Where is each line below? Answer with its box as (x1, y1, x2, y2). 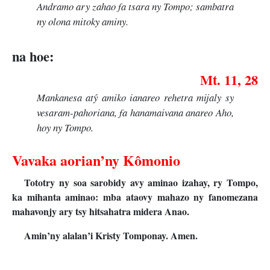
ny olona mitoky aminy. (36, 14, 128, 28)
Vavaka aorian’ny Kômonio (12, 149, 180, 171)
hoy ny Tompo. (36, 121, 93, 135)
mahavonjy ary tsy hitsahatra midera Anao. (12, 204, 189, 219)
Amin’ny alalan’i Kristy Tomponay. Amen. (24, 228, 198, 243)
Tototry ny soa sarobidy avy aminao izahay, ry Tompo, (24, 175, 258, 190)
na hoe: (12, 46, 54, 66)
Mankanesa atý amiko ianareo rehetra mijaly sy (36, 90, 234, 105)
